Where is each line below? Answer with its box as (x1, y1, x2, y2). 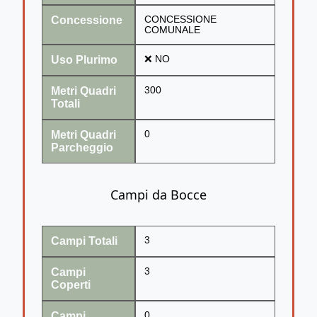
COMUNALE (144, 24, 200, 35)
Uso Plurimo (51, 53, 117, 66)
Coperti (51, 278, 91, 291)
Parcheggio (51, 141, 113, 154)
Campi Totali (51, 234, 117, 247)
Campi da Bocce (110, 185, 207, 203)
